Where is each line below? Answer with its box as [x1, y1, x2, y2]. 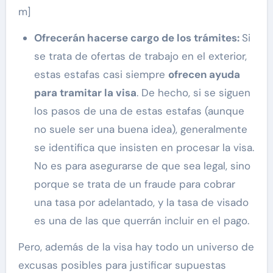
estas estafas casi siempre [34, 68, 168, 82]
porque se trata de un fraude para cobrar [34, 177, 235, 191]
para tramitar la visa [34, 86, 136, 100]
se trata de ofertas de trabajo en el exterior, [34, 49, 247, 63]
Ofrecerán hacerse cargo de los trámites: [34, 31, 242, 45]
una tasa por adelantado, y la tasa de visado [34, 196, 249, 210]
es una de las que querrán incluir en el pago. [34, 214, 249, 228]
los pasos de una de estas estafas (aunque [34, 104, 244, 118]
